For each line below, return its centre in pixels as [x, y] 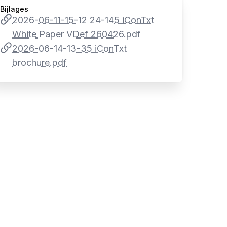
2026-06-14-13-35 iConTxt [69, 48]
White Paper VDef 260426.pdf [77, 34]
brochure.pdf [40, 63]
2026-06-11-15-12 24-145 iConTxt [83, 20]
